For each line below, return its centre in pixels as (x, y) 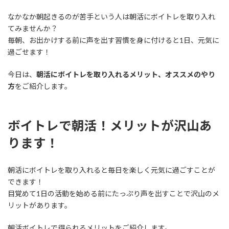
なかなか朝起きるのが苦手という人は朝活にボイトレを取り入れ (111, 16)
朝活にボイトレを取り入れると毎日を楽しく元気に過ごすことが (111, 170)
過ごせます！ (29, 52)
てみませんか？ (33, 28)
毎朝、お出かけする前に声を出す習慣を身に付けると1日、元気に (113, 40)
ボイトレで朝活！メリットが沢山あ (110, 125)
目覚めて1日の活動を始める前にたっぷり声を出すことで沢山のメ (113, 194)
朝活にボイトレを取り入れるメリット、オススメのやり (126, 74)
